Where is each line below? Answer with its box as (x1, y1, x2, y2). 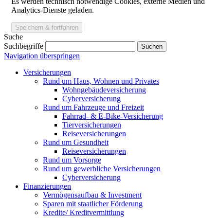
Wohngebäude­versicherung (62, 86, 146, 94)
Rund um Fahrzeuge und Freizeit (43, 103, 144, 112)
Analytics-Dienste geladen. (11, 6, 94, 15)
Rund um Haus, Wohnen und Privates (43, 77, 159, 86)
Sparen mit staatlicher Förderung (43, 200, 143, 208)
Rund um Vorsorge (43, 156, 101, 164)
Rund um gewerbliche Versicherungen (43, 164, 161, 173)
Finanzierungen (23, 182, 71, 191)
